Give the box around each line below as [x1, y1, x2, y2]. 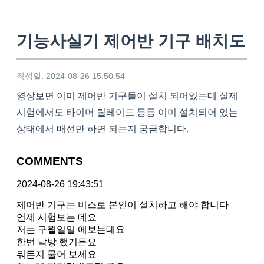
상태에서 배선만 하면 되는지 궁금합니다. [16, 124, 189, 134]
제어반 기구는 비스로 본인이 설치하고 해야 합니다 [16, 199, 229, 210]
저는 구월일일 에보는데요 [16, 224, 125, 235]
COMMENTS [16, 155, 83, 168]
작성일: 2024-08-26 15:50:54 [16, 71, 125, 81]
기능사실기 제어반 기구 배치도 [16, 32, 245, 51]
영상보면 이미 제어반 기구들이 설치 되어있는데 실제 [16, 91, 238, 101]
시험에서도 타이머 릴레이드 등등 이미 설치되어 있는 [16, 107, 238, 118]
